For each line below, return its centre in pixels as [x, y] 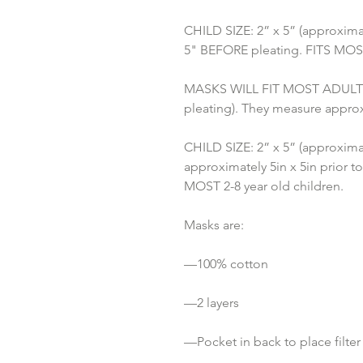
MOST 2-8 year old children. [264, 186]
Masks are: [214, 225]
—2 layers [211, 303]
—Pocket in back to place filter [272, 342]
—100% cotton [226, 264]
